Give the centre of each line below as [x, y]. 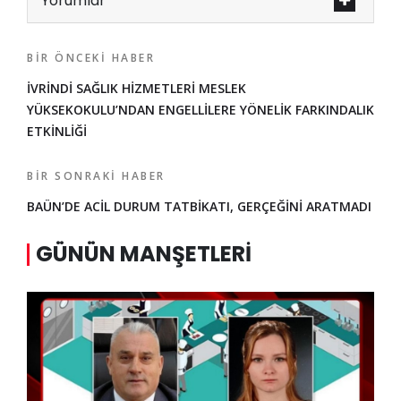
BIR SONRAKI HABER [96, 176]
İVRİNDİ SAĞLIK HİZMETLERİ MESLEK [137, 89]
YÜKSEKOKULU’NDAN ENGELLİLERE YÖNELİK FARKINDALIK [200, 110]
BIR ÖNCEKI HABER [91, 58]
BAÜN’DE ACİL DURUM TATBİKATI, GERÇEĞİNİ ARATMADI [199, 207]
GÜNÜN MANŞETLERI [144, 254]
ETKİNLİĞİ [57, 132]
